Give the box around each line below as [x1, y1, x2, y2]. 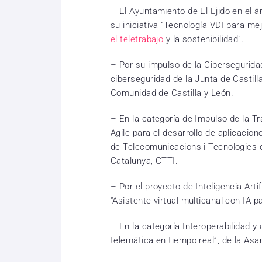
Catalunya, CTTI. [111, 155, 178, 166]
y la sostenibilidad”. [163, 33, 244, 44]
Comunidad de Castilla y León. [111, 87, 234, 98]
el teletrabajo [111, 33, 164, 44]
